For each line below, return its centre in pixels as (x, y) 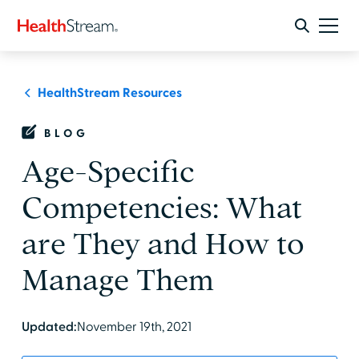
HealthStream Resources (109, 93)
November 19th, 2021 (134, 327)
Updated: (49, 327)
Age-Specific (108, 172)
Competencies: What (161, 208)
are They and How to (163, 244)
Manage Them (117, 280)
